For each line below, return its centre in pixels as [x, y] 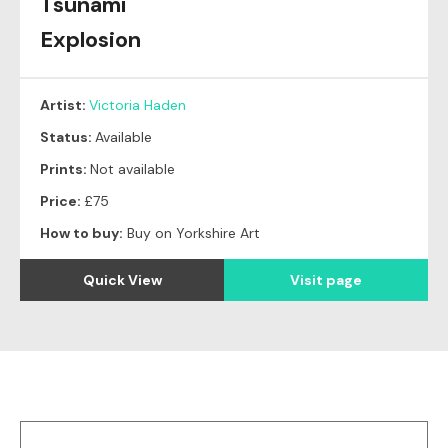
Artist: [64, 104]
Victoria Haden [137, 104]
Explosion [90, 39]
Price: [62, 200]
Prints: [65, 168]
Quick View [122, 279]
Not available [132, 168]
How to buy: [81, 232]
